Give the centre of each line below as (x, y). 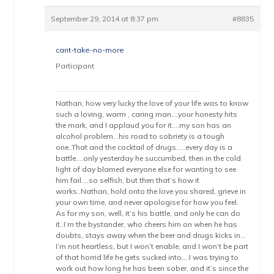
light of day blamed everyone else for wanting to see (146, 169)
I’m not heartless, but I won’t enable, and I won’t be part (152, 246)
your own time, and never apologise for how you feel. (147, 202)
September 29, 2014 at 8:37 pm (105, 19)
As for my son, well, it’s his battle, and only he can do (148, 213)
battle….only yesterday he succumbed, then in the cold (149, 158)
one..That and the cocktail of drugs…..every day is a (144, 147)
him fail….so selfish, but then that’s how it (128, 180)
